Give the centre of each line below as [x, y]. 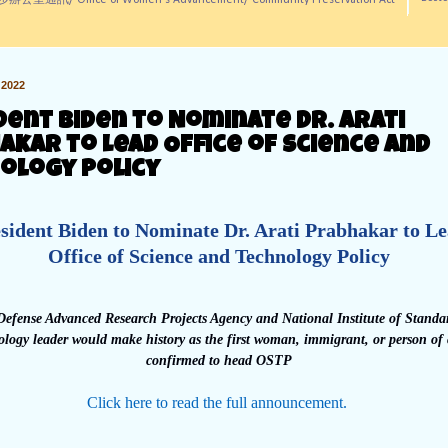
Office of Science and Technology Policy [219, 256]
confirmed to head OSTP [219, 361]
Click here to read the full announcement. [217, 403]
